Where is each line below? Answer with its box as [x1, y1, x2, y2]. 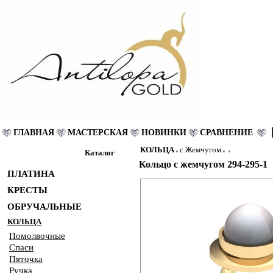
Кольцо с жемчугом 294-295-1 [138, 159, 268, 169]
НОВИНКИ [141, 128, 186, 137]
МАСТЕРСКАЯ [68, 128, 128, 137]
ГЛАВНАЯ [13, 128, 54, 137]
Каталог [85, 148, 115, 157]
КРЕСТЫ [7, 185, 48, 195]
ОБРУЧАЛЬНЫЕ [7, 202, 82, 211]
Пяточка [9, 254, 43, 264]
